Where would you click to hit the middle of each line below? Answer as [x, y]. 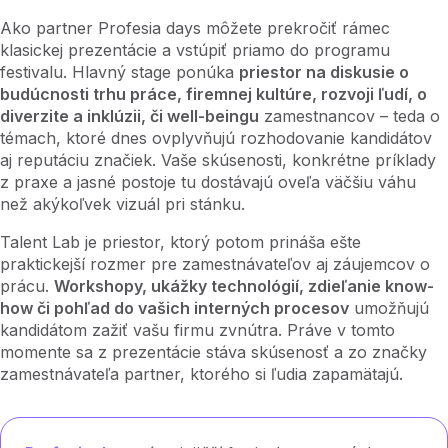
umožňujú [389, 307]
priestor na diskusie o [324, 71]
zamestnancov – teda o [349, 115]
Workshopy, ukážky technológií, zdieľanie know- [244, 285]
